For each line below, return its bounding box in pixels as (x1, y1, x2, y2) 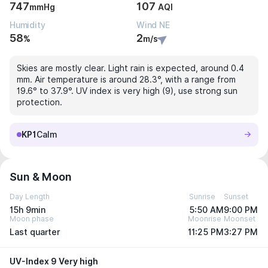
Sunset (224, 192, 248, 201)
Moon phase (10, 214, 54, 223)
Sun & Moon (10, 170, 72, 183)
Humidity (10, 20, 45, 30)
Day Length (10, 192, 50, 201)
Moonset (224, 214, 255, 223)
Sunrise (189, 192, 215, 201)
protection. (17, 98, 62, 107)
